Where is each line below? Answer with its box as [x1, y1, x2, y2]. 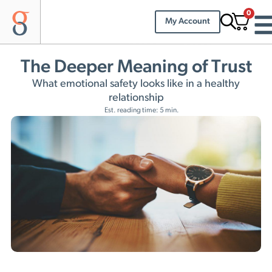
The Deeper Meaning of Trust [20, 58, 252, 77]
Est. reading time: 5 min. [104, 106, 179, 114]
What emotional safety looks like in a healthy [32, 78, 240, 90]
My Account [165, 16, 210, 26]
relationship [108, 92, 164, 104]
